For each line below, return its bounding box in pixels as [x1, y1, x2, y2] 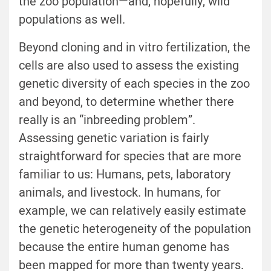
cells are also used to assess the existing [19, 57, 239, 75]
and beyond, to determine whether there [19, 93, 234, 111]
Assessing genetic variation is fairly [19, 129, 209, 148]
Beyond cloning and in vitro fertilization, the [19, 39, 250, 57]
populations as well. [19, 11, 125, 29]
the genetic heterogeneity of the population [19, 220, 251, 238]
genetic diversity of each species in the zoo [19, 75, 250, 93]
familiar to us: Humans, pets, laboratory [19, 166, 230, 184]
